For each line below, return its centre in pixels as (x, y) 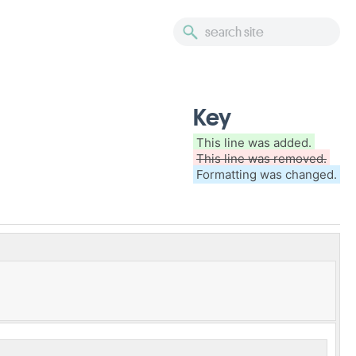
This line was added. (254, 143)
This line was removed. (261, 159)
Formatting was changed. (267, 174)
